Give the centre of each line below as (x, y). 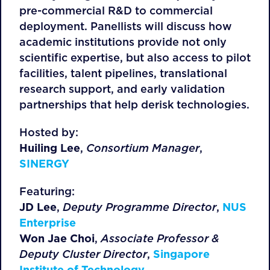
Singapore (181, 254)
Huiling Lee (50, 148)
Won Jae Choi (57, 238)
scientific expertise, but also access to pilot (135, 58)
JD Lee (38, 207)
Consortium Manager (143, 148)
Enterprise (48, 223)
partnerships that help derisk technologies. (134, 105)
